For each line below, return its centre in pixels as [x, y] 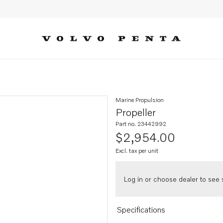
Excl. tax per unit [137, 151]
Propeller [136, 112]
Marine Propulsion [140, 100]
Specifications [141, 210]
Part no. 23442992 [141, 124]
